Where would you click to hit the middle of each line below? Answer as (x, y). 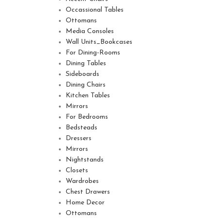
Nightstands (84, 160)
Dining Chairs (85, 85)
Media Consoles (90, 31)
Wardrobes (82, 181)
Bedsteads (81, 128)
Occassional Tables (94, 10)
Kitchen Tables (88, 96)
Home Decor (85, 203)
